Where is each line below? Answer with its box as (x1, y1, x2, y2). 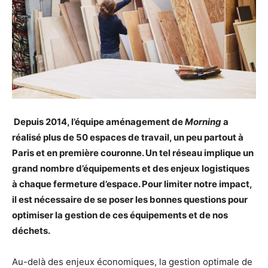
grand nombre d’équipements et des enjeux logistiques (12, 163, 249, 175)
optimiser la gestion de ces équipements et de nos (12, 209, 228, 221)
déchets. (12, 225, 50, 237)
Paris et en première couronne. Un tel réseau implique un (12, 147, 254, 159)
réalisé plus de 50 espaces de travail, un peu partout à (12, 132, 243, 144)
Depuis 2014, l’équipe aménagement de (12, 116, 185, 128)
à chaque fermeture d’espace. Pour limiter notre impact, (12, 178, 252, 190)
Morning (185, 116, 221, 128)
